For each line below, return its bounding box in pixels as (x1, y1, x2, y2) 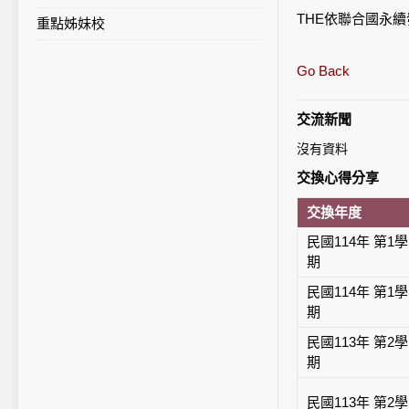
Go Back (297, 63, 350, 79)
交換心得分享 (297, 170, 379, 185)
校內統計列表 (55, 16, 137, 31)
